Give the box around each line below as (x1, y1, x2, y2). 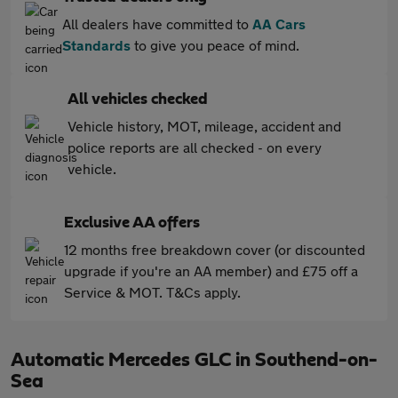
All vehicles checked (68, 92, 208, 107)
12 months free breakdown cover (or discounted (64, 241, 365, 258)
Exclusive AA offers (64, 215, 200, 231)
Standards (62, 36, 131, 53)
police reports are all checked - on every (68, 139, 322, 155)
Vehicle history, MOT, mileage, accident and (68, 117, 341, 134)
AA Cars (252, 15, 306, 32)
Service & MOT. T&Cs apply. (64, 283, 241, 300)
